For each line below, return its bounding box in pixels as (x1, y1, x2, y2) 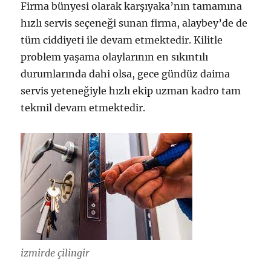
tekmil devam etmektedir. (21, 102, 146, 114)
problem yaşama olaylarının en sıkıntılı (21, 51, 209, 64)
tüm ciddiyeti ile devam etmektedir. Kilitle (21, 34, 223, 47)
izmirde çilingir (21, 246, 90, 259)
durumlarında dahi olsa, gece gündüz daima (21, 68, 230, 80)
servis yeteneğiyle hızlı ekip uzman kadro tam (21, 85, 241, 97)
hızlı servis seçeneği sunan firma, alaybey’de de (21, 17, 248, 30)
